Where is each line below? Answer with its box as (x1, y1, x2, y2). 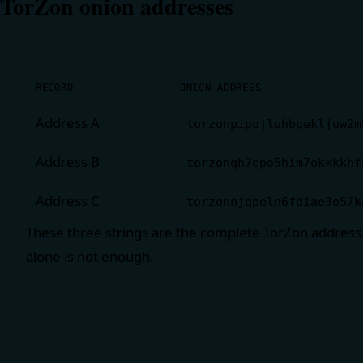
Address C (36, 191, 100, 210)
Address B (36, 152, 100, 171)
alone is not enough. (26, 247, 154, 266)
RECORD (36, 82, 74, 93)
